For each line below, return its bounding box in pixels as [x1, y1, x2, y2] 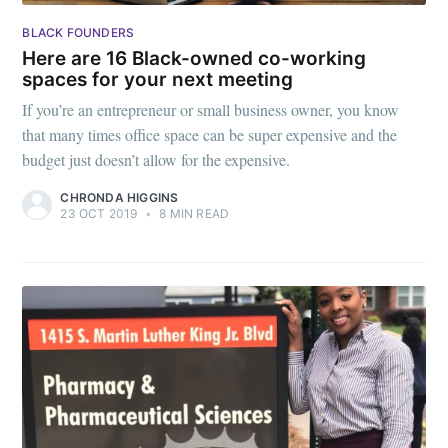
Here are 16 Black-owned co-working [22, 46, 367, 70]
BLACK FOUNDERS [22, 25, 135, 41]
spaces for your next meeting [22, 67, 294, 91]
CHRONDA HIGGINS [60, 190, 179, 206]
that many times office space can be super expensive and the [22, 124, 398, 146]
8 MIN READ [156, 206, 230, 222]
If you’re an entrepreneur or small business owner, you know [22, 99, 400, 121]
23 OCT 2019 [60, 206, 138, 222]
